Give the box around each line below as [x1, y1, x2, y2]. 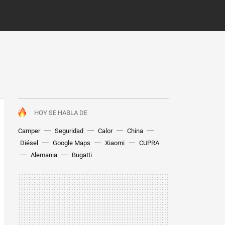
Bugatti [72, 151, 92, 159]
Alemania [31, 151, 57, 159]
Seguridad [55, 127, 83, 135]
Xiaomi [105, 139, 125, 147]
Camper [18, 127, 40, 135]
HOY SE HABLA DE [34, 109, 87, 117]
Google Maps [53, 139, 90, 147]
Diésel [20, 139, 38, 147]
